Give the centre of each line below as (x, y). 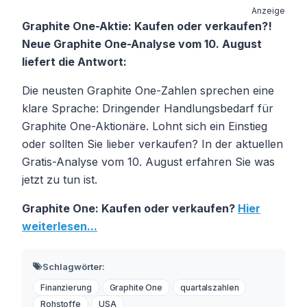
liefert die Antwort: (74, 61)
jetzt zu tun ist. (60, 179)
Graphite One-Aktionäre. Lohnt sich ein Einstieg (145, 126)
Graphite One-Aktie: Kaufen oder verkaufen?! (147, 26)
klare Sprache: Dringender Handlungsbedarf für (148, 108)
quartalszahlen (210, 287)
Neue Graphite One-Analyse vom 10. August (142, 44)
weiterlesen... (60, 226)
